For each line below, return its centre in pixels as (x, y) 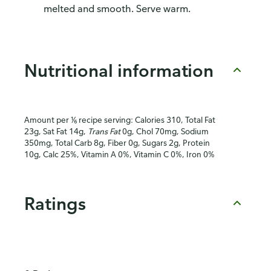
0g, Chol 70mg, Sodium (165, 131)
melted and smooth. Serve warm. (117, 9)
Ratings (55, 203)
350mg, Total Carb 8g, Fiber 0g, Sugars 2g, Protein (117, 143)
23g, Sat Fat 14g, (56, 131)
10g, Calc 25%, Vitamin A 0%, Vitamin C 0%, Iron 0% (119, 154)
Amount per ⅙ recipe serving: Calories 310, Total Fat (120, 120)
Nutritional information (119, 70)
